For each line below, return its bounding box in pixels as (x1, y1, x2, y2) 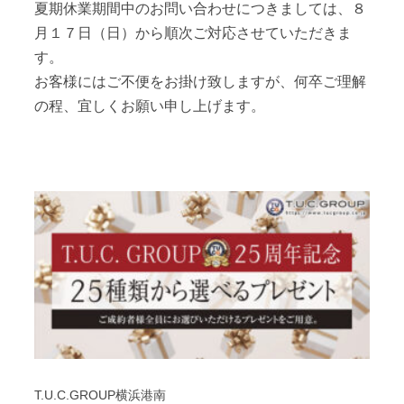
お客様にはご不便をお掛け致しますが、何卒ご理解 (34, 71, 366, 90)
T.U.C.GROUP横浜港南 (34, 387, 167, 402)
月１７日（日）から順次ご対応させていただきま (34, 23, 352, 41)
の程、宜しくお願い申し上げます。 (34, 96, 265, 115)
